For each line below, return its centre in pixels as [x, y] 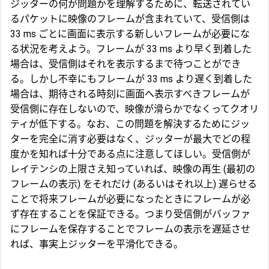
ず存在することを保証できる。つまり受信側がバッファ [130, 214]
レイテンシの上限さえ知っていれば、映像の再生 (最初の [133, 169]
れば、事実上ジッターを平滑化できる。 [97, 244]
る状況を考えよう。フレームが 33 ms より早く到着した [131, 49]
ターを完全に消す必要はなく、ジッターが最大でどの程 [130, 139]
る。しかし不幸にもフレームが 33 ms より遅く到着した [131, 79]
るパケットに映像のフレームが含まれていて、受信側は [130, 19]
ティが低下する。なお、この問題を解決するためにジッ [130, 124]
